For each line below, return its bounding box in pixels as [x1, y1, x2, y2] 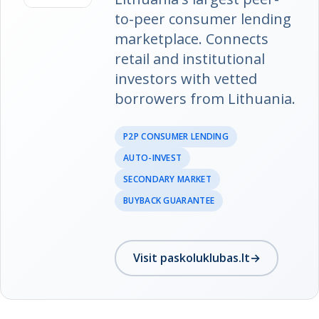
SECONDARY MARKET [123, 172, 211, 185]
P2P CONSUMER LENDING [123, 130, 229, 142]
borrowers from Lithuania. [115, 88, 296, 108]
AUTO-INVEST [123, 151, 182, 164]
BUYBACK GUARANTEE [123, 194, 215, 206]
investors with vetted [115, 68, 257, 88]
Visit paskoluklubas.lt [132, 250, 250, 266]
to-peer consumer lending [115, 9, 291, 28]
